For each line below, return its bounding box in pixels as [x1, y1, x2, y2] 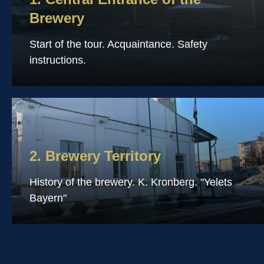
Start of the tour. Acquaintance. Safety [29, 38, 207, 50]
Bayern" [29, 192, 67, 204]
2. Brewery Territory [29, 148, 161, 164]
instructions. [29, 54, 86, 66]
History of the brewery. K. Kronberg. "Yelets [29, 176, 232, 188]
